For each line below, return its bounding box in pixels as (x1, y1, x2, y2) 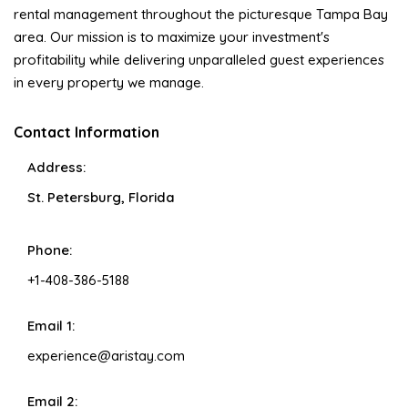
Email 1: (27, 316, 75, 334)
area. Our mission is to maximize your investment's (14, 27, 330, 46)
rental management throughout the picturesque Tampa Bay (14, 5, 388, 23)
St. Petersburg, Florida (27, 188, 175, 206)
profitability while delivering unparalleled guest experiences (14, 50, 384, 68)
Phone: (27, 240, 72, 259)
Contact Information (14, 122, 159, 141)
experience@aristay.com (27, 346, 185, 364)
